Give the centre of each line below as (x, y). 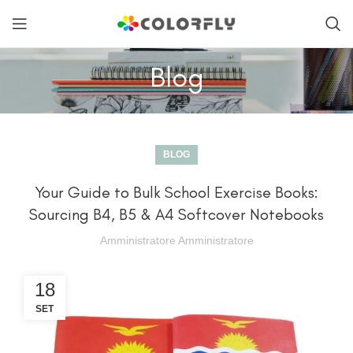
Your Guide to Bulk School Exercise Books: (176, 192)
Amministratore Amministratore (176, 240)
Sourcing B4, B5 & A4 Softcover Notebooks (176, 214)
